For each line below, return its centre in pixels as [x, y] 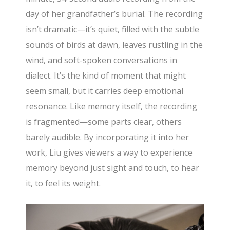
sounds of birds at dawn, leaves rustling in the [114, 44]
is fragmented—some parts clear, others [104, 121]
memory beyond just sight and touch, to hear [113, 168]
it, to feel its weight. [63, 183]
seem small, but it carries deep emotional [105, 91]
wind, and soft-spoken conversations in [102, 60]
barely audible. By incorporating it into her [108, 137]
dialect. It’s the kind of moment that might [106, 75]
